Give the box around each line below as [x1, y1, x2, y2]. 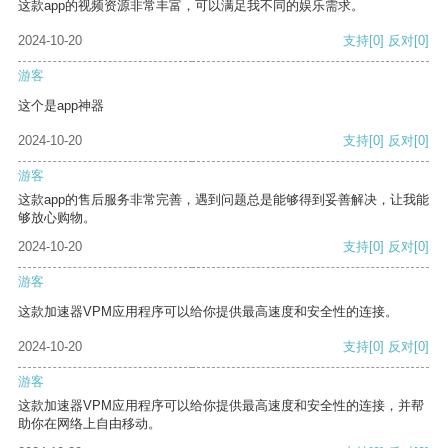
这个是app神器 [18, 98, 104, 114]
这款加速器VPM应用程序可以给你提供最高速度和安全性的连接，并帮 [18, 398, 424, 414]
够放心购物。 [18, 210, 96, 226]
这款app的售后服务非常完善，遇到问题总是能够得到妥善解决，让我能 [18, 192, 429, 208]
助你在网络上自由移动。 [18, 416, 161, 432]
